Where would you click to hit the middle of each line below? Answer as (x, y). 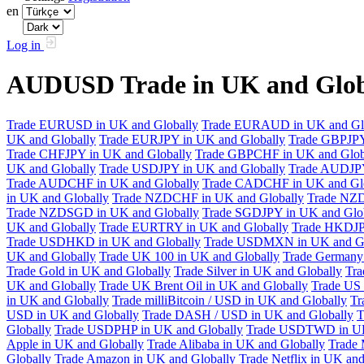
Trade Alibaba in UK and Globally (236, 344)
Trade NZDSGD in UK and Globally (103, 212)
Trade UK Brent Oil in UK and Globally (204, 285)
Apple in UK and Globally (75, 344)
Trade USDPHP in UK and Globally (149, 329)
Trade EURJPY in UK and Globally (192, 139)
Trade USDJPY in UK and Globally (192, 168)
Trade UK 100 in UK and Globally (189, 256)
